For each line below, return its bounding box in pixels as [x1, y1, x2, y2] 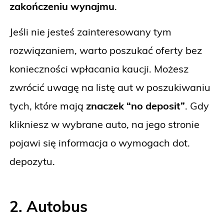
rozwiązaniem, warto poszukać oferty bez [9, 44, 202, 57]
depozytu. [9, 155, 55, 168]
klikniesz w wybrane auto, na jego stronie [9, 118, 199, 131]
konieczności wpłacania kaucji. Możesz [9, 62, 188, 75]
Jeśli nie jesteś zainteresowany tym [9, 25, 171, 38]
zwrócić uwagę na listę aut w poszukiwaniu [9, 81, 210, 94]
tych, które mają [9, 99, 86, 112]
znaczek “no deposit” [86, 99, 185, 112]
